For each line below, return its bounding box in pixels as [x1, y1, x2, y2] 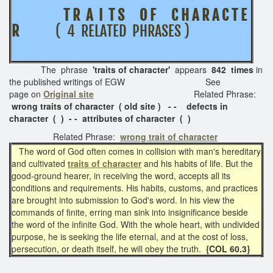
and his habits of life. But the [144, 157, 253, 169]
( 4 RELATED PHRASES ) [31, 21, 214, 40]
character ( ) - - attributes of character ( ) [9, 112, 191, 124]
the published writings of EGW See [9, 75, 221, 88]
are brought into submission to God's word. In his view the [12, 193, 235, 206]
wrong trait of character [120, 130, 218, 143]
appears [170, 63, 211, 76]
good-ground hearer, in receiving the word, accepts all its [12, 169, 230, 182]
